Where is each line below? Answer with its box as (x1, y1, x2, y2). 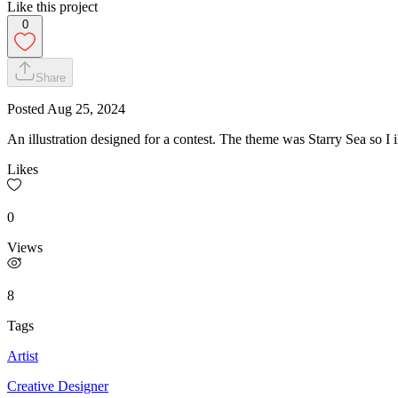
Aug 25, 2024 (47, 100, 125, 116)
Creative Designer (7, 378, 108, 394)
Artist (7, 347, 38, 363)
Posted (7, 100, 47, 116)
